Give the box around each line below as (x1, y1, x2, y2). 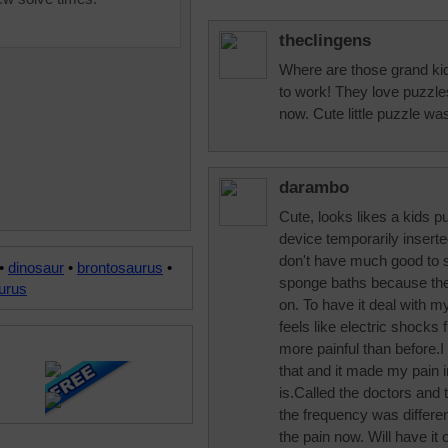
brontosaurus (77, 259, 163, 276)
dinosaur (8, 259, 64, 276)
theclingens (279, 31, 371, 50)
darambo (279, 178, 349, 197)
